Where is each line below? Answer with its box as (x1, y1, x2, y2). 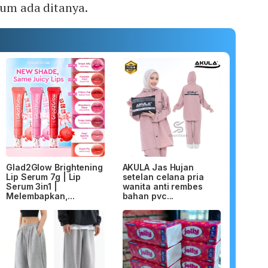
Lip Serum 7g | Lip (6, 171, 81, 182)
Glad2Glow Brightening (6, 162, 103, 172)
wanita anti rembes (122, 181, 203, 191)
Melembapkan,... (6, 190, 75, 201)
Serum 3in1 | (6, 181, 57, 191)
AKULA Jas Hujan (122, 162, 194, 172)
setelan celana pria (122, 171, 204, 182)
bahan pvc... (122, 190, 174, 201)
